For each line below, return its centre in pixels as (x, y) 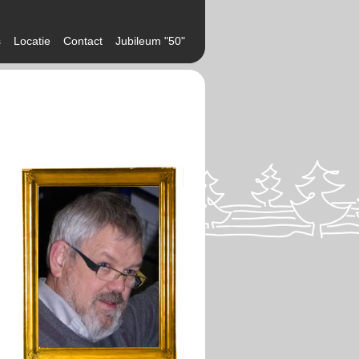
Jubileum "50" (150, 41)
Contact (83, 41)
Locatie (32, 41)
